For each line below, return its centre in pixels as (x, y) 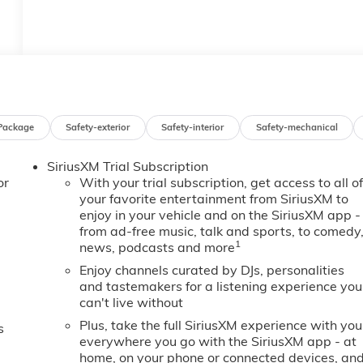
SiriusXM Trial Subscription (128, 167)
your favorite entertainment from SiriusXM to (214, 199)
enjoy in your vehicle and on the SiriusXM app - (220, 215)
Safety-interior (193, 127)
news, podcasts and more (158, 248)
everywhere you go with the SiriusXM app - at (218, 342)
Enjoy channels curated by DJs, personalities (212, 270)
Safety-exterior (98, 127)
